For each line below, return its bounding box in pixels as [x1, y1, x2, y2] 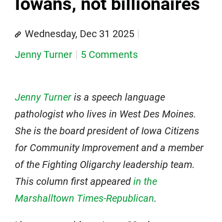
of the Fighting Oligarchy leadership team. [15, 159, 195, 171]
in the [133, 175, 157, 188]
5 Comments [81, 49, 138, 61]
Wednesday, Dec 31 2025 [25, 28, 134, 40]
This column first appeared [15, 175, 133, 188]
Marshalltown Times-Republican [15, 192, 154, 205]
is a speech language [71, 91, 165, 104]
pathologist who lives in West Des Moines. [15, 108, 196, 120]
